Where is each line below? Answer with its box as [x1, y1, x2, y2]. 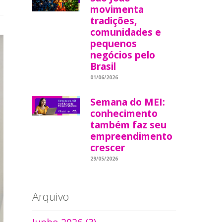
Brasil [90, 59, 116, 73]
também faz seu [90, 117, 167, 131]
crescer [90, 140, 125, 154]
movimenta [90, 2, 144, 16]
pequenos [90, 36, 137, 50]
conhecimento [90, 106, 158, 120]
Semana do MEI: [90, 95, 166, 109]
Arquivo [32, 188, 69, 204]
